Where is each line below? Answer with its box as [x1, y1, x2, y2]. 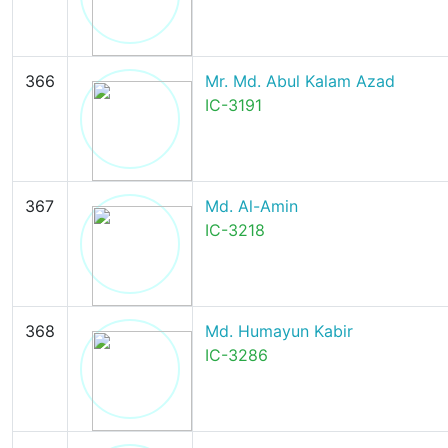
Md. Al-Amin [204, 196, 298, 216]
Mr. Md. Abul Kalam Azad [204, 71, 395, 91]
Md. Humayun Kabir [204, 321, 353, 341]
